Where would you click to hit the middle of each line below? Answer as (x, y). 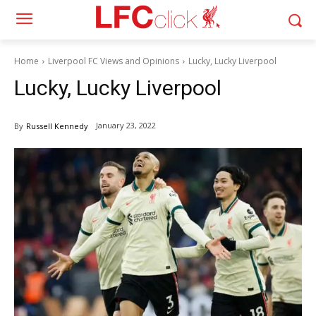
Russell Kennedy (57, 126)
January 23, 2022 (126, 126)
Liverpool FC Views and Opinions (114, 61)
